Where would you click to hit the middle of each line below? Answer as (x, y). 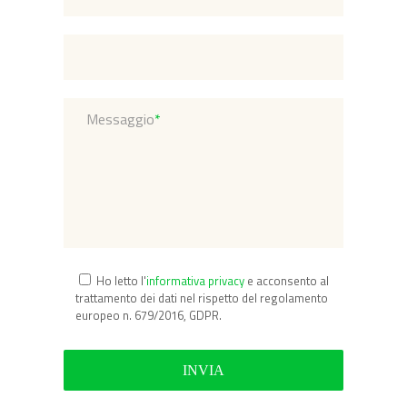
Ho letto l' (121, 281)
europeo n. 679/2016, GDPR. (148, 315)
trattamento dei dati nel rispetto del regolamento (201, 298)
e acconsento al (286, 281)
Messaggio (120, 119)
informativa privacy (195, 281)
